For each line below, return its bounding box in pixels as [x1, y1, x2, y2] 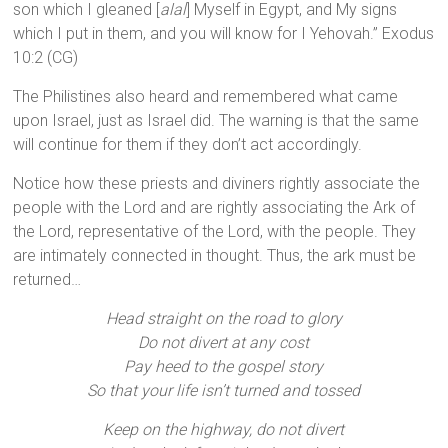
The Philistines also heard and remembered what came [13, 87, 399, 107]
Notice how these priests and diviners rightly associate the [13, 174, 421, 194]
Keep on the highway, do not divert [103, 420, 345, 440]
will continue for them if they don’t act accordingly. [13, 135, 363, 155]
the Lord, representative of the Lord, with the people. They [13, 222, 417, 242]
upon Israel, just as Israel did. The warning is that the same [13, 111, 420, 131]
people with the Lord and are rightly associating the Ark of [13, 198, 416, 218]
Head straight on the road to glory [105, 309, 342, 329]
